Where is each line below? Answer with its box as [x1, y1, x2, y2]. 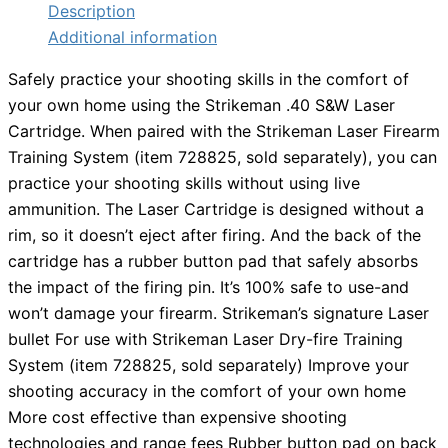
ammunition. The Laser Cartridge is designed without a [8, 199, 424, 220]
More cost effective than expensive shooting [8, 407, 347, 428]
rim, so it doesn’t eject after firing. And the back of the [8, 225, 421, 246]
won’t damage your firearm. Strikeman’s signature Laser [8, 303, 429, 324]
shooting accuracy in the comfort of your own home [8, 381, 406, 402]
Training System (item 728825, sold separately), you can [8, 147, 437, 168]
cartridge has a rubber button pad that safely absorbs [8, 251, 418, 272]
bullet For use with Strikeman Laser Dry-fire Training [8, 329, 403, 350]
